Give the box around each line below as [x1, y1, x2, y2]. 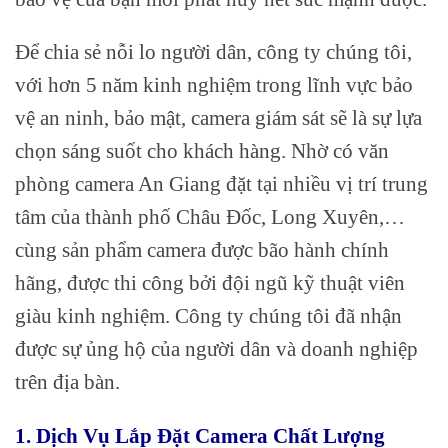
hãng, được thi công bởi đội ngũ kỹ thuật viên [15, 271, 405, 295]
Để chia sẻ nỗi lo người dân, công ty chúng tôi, [15, 40, 412, 64]
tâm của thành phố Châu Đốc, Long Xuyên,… [15, 205, 405, 229]
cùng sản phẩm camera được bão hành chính [15, 238, 389, 262]
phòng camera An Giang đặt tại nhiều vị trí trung [15, 172, 428, 196]
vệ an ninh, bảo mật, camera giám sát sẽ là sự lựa [15, 106, 422, 130]
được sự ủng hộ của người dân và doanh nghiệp [15, 337, 418, 361]
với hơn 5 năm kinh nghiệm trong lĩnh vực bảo [15, 73, 413, 97]
